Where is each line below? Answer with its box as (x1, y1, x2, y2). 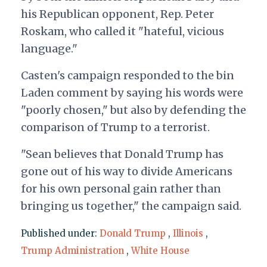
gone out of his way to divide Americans (20, 164, 232, 178)
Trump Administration (20, 244, 124, 256)
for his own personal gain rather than (20, 181, 221, 195)
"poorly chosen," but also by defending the (20, 103, 246, 117)
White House (131, 244, 190, 256)
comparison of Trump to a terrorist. (20, 120, 210, 134)
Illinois (172, 227, 203, 239)
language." (20, 41, 77, 55)
